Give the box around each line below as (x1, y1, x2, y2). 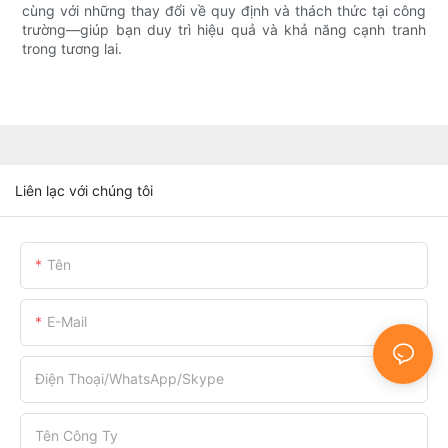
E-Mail (47, 312, 87, 330)
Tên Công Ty (35, 426, 118, 444)
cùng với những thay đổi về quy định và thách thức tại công (22, 2, 426, 20)
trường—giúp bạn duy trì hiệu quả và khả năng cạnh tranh (22, 21, 426, 39)
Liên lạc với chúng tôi (15, 181, 153, 199)
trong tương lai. (22, 40, 123, 58)
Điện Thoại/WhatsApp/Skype (35, 369, 224, 387)
